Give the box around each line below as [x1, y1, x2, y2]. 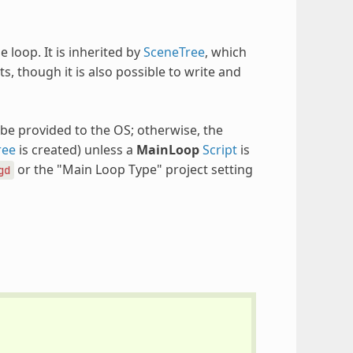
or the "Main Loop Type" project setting [13, 160, 253, 178]
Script [202, 140, 237, 158]
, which [204, 43, 247, 61]
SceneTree [143, 43, 205, 61]
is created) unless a [15, 140, 136, 158]
